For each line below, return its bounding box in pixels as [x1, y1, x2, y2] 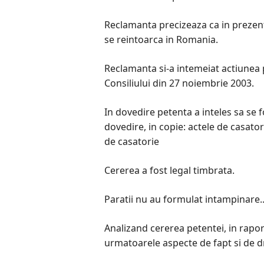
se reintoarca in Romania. [104, 33, 218, 47]
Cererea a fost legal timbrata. [104, 164, 235, 177]
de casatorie [104, 135, 159, 148]
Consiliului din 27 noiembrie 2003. [104, 77, 254, 90]
